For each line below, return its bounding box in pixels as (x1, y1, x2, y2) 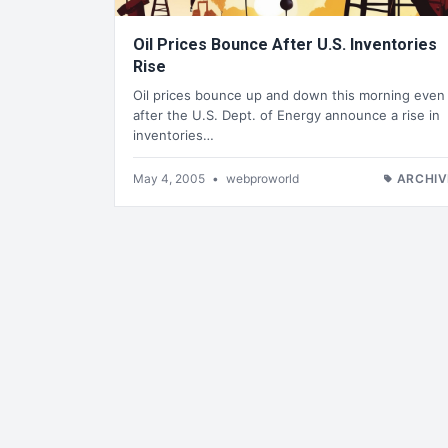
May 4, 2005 (133, 170, 208, 186)
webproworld (226, 170, 299, 186)
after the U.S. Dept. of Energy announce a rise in (133, 106, 440, 123)
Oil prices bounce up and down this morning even (133, 86, 445, 103)
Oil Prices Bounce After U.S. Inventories (133, 35, 437, 55)
